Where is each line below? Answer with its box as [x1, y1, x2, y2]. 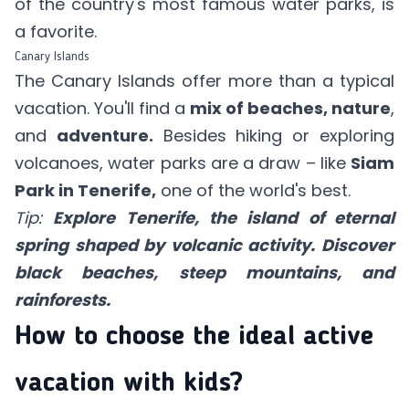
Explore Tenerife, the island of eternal [53, 205, 395, 229]
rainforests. [15, 288, 110, 311]
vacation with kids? [15, 369, 243, 397]
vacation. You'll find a [15, 96, 190, 120]
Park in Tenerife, [15, 178, 156, 202]
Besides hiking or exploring [152, 123, 395, 147]
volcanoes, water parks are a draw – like [15, 151, 351, 174]
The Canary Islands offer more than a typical [15, 68, 394, 92]
